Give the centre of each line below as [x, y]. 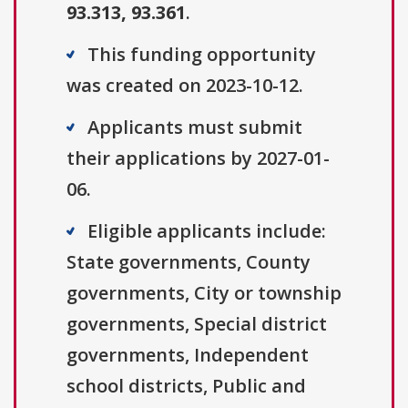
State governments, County [189, 262]
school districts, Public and [186, 386]
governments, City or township [204, 293]
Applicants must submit [195, 127]
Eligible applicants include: [207, 231]
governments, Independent [188, 355]
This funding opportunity [202, 55]
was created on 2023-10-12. [185, 86]
